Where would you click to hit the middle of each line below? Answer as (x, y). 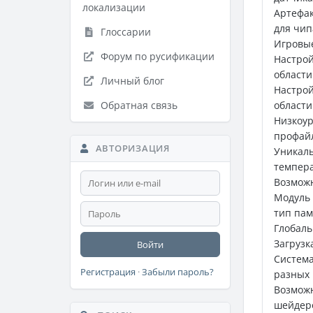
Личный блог (131, 81)
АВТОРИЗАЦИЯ (131, 148)
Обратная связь (138, 105)
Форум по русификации (156, 56)
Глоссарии (124, 32)
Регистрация (108, 272)
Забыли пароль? (178, 272)
